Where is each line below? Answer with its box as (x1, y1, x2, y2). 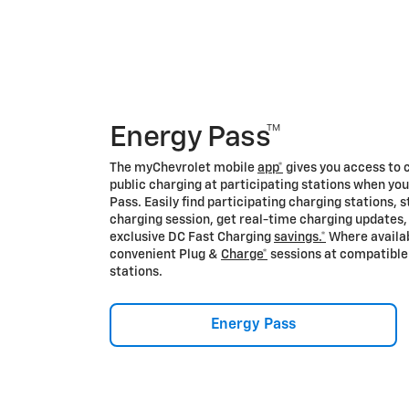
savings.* (274, 230, 326, 244)
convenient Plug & (110, 247, 221, 261)
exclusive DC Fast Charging (110, 230, 274, 244)
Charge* (221, 247, 267, 261)
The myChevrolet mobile (110, 161, 257, 174)
